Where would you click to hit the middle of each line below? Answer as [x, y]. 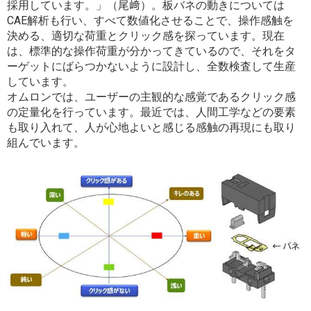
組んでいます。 [46, 143]
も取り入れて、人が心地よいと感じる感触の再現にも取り [151, 128]
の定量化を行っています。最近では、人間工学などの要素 [151, 112]
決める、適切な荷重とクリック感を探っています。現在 [146, 36]
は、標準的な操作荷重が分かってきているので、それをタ [151, 51]
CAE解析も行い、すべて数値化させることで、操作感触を [150, 21]
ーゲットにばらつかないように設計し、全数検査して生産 [151, 67]
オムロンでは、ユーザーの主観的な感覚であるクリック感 [151, 97]
